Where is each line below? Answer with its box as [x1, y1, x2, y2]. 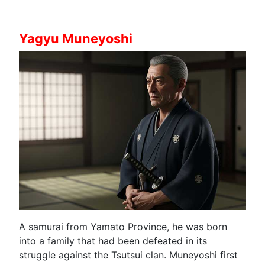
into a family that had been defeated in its [19, 234, 207, 247]
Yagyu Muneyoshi [19, 30, 132, 46]
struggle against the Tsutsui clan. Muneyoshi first [19, 248, 238, 261]
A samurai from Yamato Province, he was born [19, 220, 227, 232]
